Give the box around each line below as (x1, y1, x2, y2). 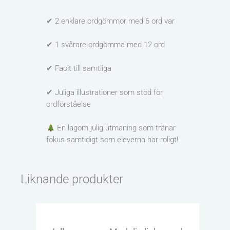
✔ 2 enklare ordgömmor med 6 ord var (46, 16, 175, 26)
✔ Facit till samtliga (46, 64, 111, 73)
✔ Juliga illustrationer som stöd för (46, 87, 163, 97)
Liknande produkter (21, 172, 123, 187)
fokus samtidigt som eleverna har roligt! (46, 135, 178, 145)
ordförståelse (46, 99, 91, 109)
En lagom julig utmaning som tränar (54, 123, 176, 133)
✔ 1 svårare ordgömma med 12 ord (46, 40, 165, 50)
